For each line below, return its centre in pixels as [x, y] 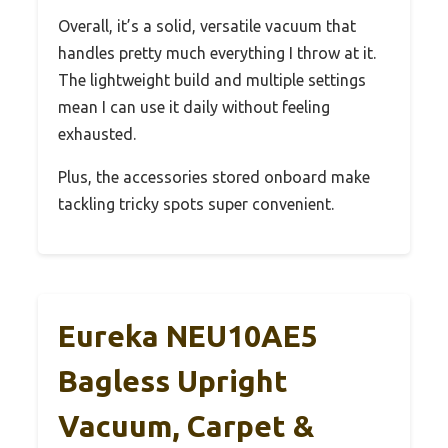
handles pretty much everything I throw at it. [217, 52]
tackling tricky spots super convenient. [196, 203]
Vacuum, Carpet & [186, 425]
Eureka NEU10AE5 [188, 335]
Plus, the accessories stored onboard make [214, 176]
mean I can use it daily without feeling [194, 106]
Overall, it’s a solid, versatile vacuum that [207, 25]
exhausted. [97, 133]
